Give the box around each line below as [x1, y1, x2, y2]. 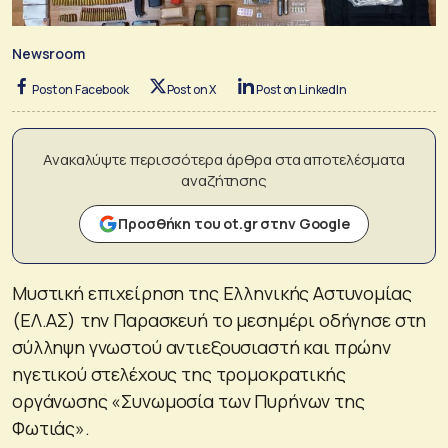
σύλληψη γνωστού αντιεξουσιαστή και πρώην [12, 334, 391, 359]
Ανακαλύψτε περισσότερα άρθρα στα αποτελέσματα [43, 148, 405, 170]
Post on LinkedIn [256, 80, 347, 98]
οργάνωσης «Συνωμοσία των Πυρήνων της [12, 388, 365, 413]
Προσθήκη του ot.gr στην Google [118, 213, 350, 233]
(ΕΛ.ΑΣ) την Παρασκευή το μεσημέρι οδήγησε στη [12, 307, 427, 332]
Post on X [166, 80, 217, 98]
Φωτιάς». [12, 415, 90, 440]
